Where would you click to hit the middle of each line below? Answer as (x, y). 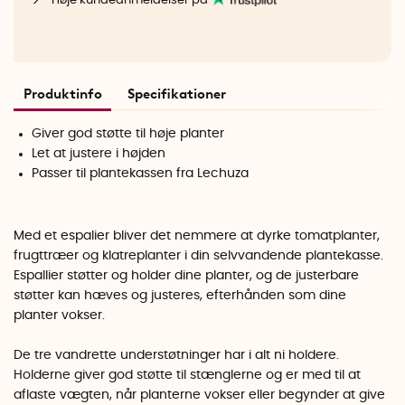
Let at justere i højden (99, 153)
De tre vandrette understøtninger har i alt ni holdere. (176, 356)
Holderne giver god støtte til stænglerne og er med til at (187, 376)
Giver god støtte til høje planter (128, 133)
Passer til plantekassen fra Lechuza (141, 173)
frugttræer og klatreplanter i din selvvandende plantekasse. (198, 256)
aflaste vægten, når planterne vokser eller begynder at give (199, 396)
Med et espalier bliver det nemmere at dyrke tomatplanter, (197, 236)
